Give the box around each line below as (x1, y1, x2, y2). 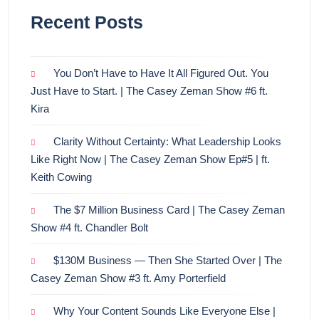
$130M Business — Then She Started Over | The (53, 254, 282, 267)
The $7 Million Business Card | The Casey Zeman (53, 204, 285, 216)
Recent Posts (31, 12, 143, 33)
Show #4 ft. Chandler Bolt (31, 221, 148, 234)
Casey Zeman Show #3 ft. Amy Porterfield (31, 272, 226, 285)
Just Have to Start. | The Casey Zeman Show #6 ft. (31, 85, 268, 98)
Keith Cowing (31, 171, 92, 184)
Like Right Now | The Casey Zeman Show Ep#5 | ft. (31, 153, 270, 166)
